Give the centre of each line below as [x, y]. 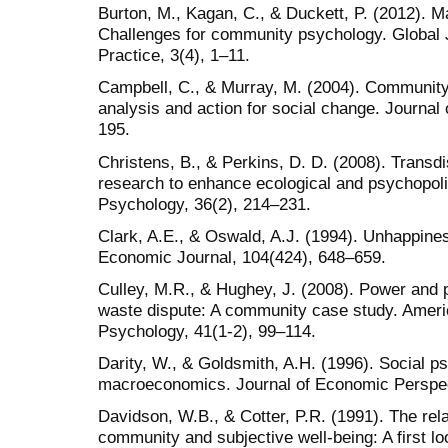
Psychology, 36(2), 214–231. [204, 203]
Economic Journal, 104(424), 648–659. [242, 256]
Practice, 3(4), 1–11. [174, 55]
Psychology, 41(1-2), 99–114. [207, 331]
